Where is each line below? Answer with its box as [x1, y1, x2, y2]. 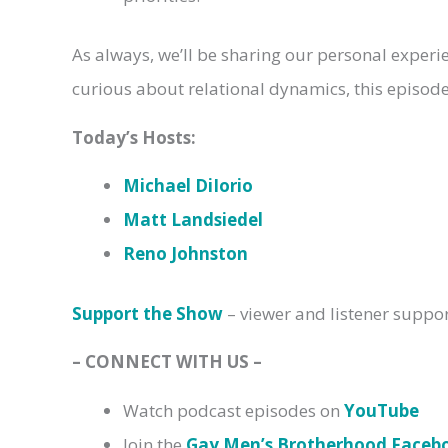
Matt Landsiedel [123, 208, 263, 232]
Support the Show [72, 301, 223, 325]
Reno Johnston [123, 242, 248, 266]
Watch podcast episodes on [123, 398, 344, 422]
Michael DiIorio [123, 174, 253, 198]
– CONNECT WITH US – [72, 350, 262, 374]
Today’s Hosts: [72, 125, 196, 149]
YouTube [344, 398, 419, 422]
